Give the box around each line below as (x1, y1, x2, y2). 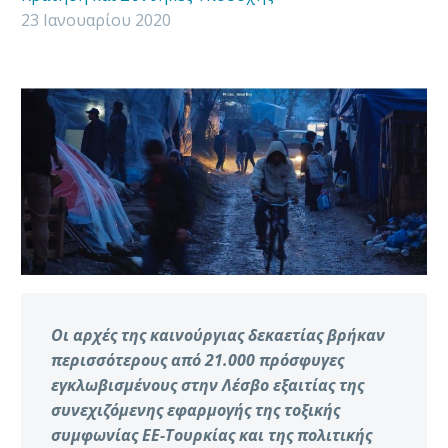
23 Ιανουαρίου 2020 (21, 9, 171, 31)
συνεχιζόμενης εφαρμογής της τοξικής (51, 398, 340, 421)
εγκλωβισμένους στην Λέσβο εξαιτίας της (51, 373, 364, 396)
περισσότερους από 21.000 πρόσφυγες (51, 348, 344, 371)
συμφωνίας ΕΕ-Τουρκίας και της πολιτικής (51, 423, 372, 446)
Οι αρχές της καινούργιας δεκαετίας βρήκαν (51, 323, 385, 346)
